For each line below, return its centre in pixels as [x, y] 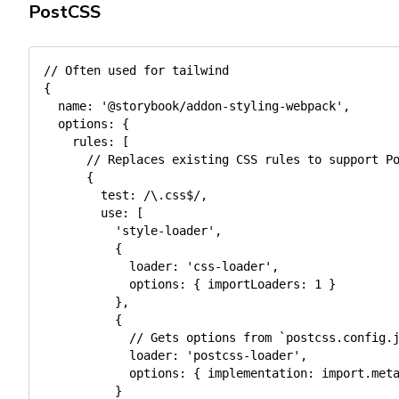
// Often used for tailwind [136, 70]
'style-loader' [165, 231]
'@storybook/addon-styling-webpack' [222, 106]
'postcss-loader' [243, 355]
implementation [257, 373]
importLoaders [254, 284]
